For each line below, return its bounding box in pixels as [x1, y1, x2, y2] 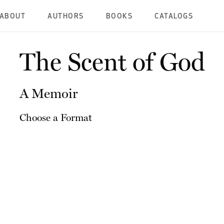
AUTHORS [47, 13, 84, 20]
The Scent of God [19, 47, 205, 76]
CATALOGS [154, 13, 193, 20]
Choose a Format [19, 111, 92, 123]
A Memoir [19, 85, 78, 101]
